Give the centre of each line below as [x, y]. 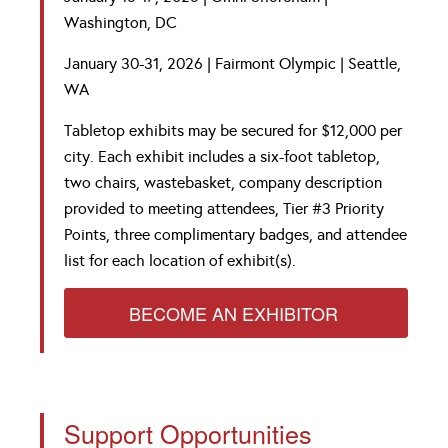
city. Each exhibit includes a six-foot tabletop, [222, 156]
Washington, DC [120, 22]
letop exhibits [138, 130]
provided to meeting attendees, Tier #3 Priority [224, 208]
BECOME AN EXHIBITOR [236, 313]
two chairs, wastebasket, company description [223, 182]
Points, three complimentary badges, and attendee [235, 234]
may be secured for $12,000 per [295, 130]
